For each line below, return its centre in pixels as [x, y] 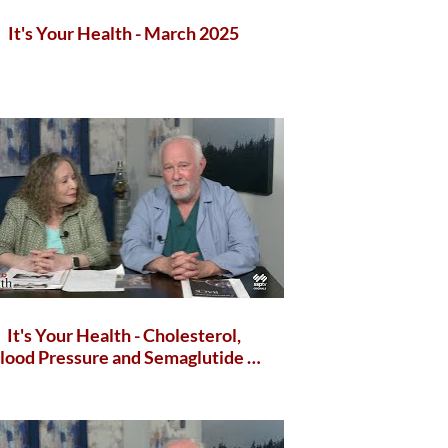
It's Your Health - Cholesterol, [123, 334]
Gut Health [123, 378]
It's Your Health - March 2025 [124, 33]
